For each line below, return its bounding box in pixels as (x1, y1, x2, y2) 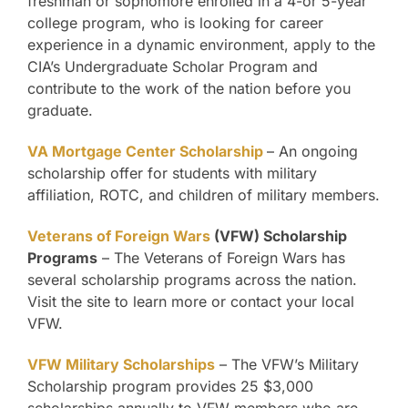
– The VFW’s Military (215, 355, 359, 374)
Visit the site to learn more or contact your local (27, 292, 354, 311)
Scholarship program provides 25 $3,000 (27, 377, 313, 396)
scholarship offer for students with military (27, 164, 317, 183)
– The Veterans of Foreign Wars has (97, 249, 345, 268)
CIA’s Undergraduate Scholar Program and (27, 57, 318, 76)
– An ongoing (267, 142, 358, 161)
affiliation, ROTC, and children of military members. (27, 186, 380, 205)
